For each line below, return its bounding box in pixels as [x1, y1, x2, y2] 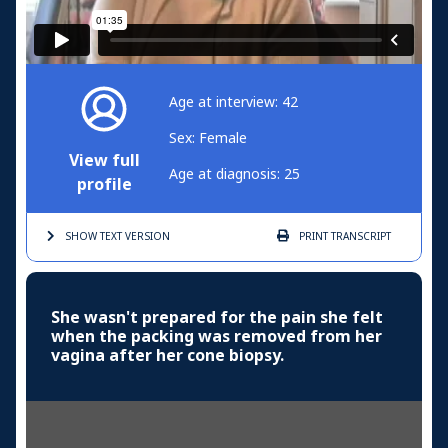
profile [76, 173, 132, 197]
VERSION [122, 229, 170, 245]
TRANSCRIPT [328, 229, 391, 245]
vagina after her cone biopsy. [51, 344, 284, 368]
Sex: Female [169, 128, 247, 149]
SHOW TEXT [65, 229, 122, 245]
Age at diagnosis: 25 [169, 164, 300, 185]
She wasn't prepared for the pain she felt [51, 306, 383, 330]
